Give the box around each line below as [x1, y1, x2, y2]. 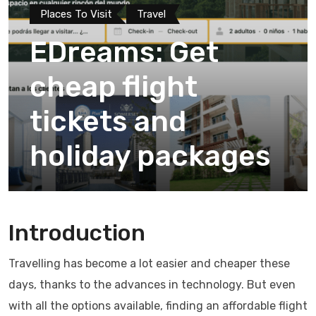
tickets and [30, 104, 186, 138]
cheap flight [30, 70, 197, 104]
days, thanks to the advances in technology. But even [8, 278, 296, 291]
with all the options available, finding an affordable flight [8, 299, 308, 312]
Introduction [8, 219, 145, 246]
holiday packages [30, 139, 271, 173]
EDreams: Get [30, 35, 219, 69]
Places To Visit [40, 8, 112, 20]
